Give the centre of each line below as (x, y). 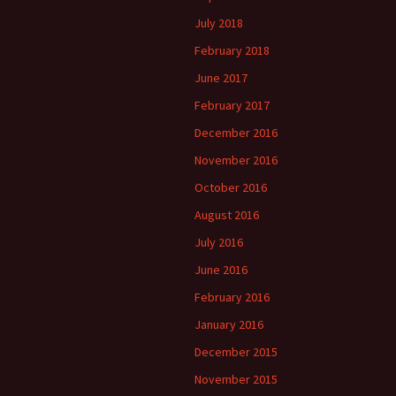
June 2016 (221, 270)
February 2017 (232, 105)
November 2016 (236, 160)
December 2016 (236, 133)
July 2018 (219, 23)
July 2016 (219, 242)
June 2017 (221, 78)
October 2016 (231, 187)
